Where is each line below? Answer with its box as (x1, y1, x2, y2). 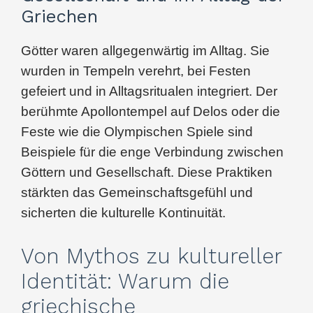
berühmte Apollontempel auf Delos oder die (21, 103, 280, 119)
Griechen (21, 5, 98, 27)
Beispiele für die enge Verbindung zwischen (21, 144, 284, 159)
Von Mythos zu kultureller (21, 243, 282, 268)
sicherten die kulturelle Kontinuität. (21, 205, 226, 220)
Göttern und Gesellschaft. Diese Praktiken (21, 164, 272, 180)
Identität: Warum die (21, 268, 229, 293)
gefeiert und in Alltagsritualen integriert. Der (21, 83, 277, 99)
